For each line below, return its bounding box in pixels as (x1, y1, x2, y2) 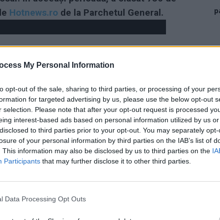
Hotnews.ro (9, 6, 58, 18)
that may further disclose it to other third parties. (40, 157, 191, 165)
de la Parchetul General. (58, 6, 164, 18)
